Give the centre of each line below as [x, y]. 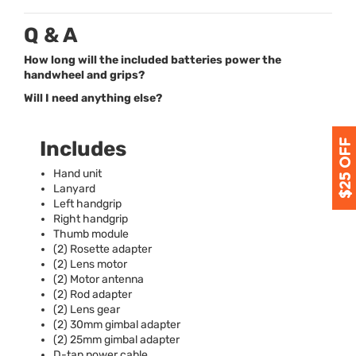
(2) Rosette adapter [103, 249]
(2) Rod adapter [93, 294]
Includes [83, 149]
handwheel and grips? [84, 75]
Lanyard [74, 188]
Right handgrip [91, 219]
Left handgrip [87, 203]
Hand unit [77, 173]
